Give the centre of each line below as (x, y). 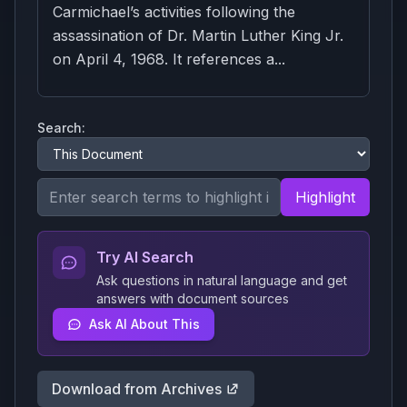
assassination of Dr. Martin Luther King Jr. (198, 35)
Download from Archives (137, 389)
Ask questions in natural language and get (222, 280)
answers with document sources (193, 298)
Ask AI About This (144, 324)
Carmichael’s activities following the (174, 12)
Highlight (325, 197)
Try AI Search (145, 257)
